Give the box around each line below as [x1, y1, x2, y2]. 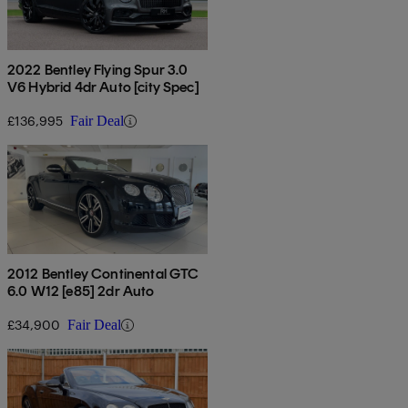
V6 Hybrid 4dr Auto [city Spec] [7, 78, 199, 97]
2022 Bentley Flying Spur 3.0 [7, 61, 189, 79]
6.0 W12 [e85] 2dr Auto [7, 282, 155, 301]
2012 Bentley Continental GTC [7, 265, 199, 283]
